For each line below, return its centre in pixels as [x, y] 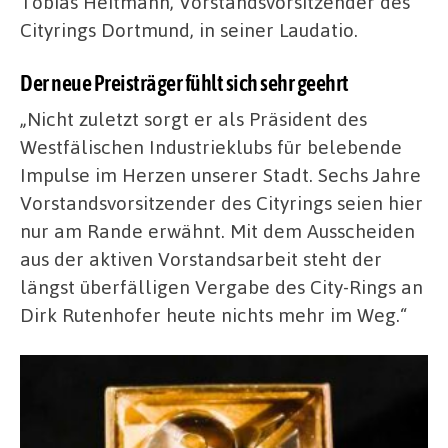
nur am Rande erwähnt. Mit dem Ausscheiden [217, 231]
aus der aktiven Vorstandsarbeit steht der [201, 259]
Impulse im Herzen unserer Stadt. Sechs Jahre [220, 175]
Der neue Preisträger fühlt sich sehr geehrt [184, 83]
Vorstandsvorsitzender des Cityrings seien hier [221, 203]
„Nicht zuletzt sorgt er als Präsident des [193, 119]
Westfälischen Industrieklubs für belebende [211, 147]
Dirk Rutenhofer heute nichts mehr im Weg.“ [213, 315]
